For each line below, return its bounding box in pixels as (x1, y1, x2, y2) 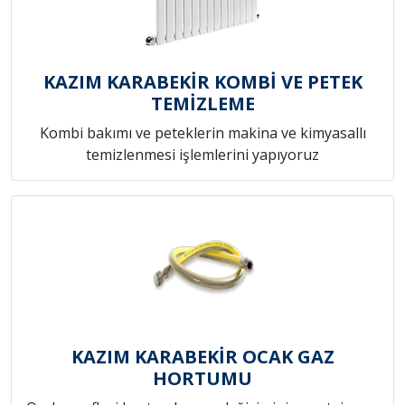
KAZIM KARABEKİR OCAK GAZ (71, 344, 334, 370)
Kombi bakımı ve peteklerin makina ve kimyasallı (39, 123, 366, 144)
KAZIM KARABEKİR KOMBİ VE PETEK (42, 70, 363, 95)
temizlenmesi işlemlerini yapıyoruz (86, 145, 319, 165)
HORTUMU (153, 366, 252, 391)
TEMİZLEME (150, 91, 255, 117)
